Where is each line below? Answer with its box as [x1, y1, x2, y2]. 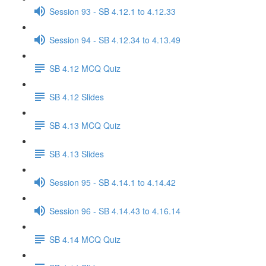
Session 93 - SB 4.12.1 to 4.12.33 [49, 5, 176, 17]
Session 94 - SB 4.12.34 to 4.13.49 [49, 33, 180, 46]
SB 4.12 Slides [49, 90, 104, 103]
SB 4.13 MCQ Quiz [49, 119, 121, 131]
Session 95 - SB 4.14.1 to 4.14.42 [49, 176, 176, 188]
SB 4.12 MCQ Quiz [49, 62, 121, 74]
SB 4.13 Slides [49, 147, 104, 160]
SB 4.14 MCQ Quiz [49, 233, 121, 245]
